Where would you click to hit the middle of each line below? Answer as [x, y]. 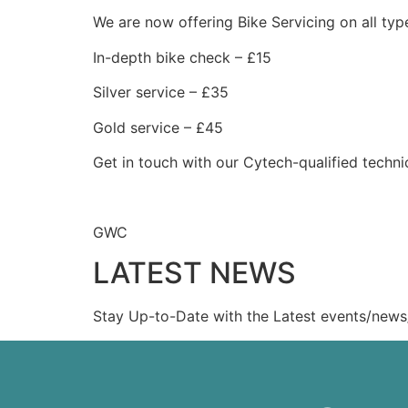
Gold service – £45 [160, 127]
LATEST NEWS [194, 273]
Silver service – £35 [163, 92]
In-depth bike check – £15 [182, 57]
